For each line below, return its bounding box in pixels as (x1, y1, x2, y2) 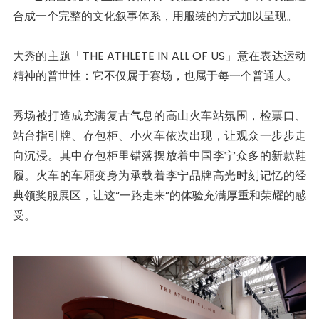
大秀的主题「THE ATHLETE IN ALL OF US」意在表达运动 (12, 47, 307, 64)
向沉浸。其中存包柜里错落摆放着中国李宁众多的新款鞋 (12, 147, 307, 164)
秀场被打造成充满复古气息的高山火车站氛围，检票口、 (12, 107, 307, 124)
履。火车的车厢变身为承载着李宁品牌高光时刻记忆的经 (12, 167, 307, 184)
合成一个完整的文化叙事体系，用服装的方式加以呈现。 (12, 7, 298, 24)
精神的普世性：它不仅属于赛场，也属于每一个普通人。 (12, 67, 298, 84)
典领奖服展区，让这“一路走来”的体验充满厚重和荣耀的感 (12, 187, 307, 204)
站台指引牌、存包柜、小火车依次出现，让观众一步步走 (12, 127, 307, 144)
